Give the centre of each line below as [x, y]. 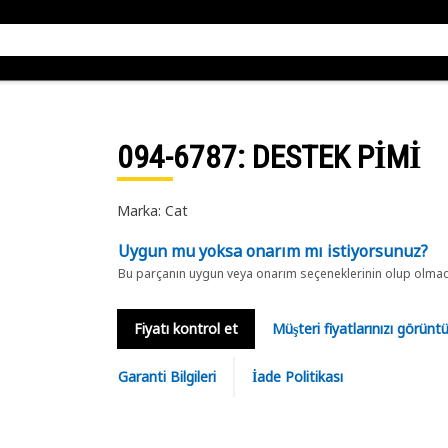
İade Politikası [297, 376]
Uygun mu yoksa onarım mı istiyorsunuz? [272, 251]
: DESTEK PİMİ [328, 157]
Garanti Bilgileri [166, 376]
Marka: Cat [152, 210]
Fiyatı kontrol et [185, 328]
